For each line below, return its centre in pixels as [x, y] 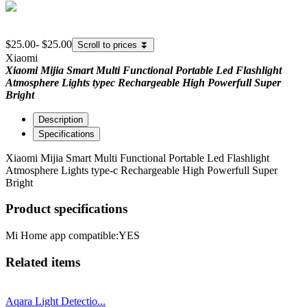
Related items [43, 262]
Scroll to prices [109, 45]
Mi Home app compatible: [62, 236]
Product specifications [66, 209]
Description [61, 119]
